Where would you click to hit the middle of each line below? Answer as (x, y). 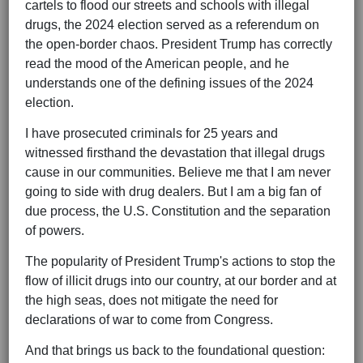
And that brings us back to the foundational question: (175, 351)
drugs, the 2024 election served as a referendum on (172, 25)
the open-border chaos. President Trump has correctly (179, 45)
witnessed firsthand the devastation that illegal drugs (175, 153)
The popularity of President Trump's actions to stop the (180, 262)
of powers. (55, 231)
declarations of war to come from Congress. (149, 320)
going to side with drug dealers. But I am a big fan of (173, 192)
